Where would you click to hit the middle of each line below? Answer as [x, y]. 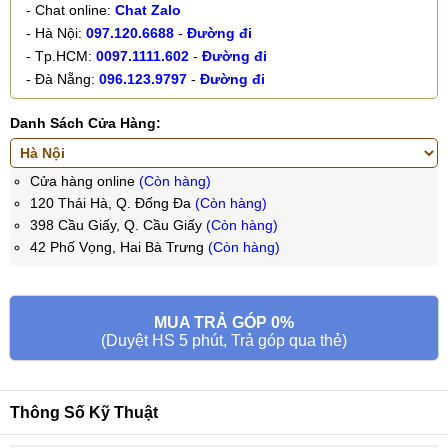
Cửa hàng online [84, 181]
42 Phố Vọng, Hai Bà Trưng [119, 247]
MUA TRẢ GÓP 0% [224, 322]
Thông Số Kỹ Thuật [84, 412]
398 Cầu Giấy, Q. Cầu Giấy [118, 225]
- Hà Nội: [56, 33]
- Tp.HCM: [61, 56]
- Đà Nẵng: [62, 79]
